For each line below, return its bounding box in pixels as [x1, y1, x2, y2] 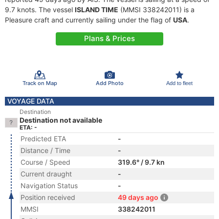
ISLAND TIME [75, 5, 118, 14]
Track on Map [22, 79, 57, 87]
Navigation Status [21, 181, 78, 190]
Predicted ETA [21, 134, 66, 143]
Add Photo [95, 79, 124, 87]
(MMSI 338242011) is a [118, 5, 195, 14]
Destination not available [20, 116, 102, 124]
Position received [21, 193, 75, 201]
